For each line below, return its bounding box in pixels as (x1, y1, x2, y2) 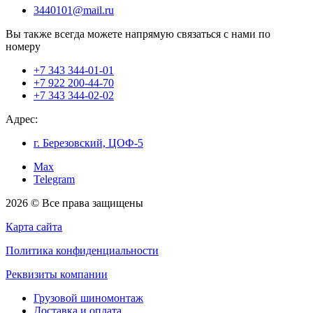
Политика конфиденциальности (6, 245, 159, 257)
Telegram (34, 173, 75, 186)
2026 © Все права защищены (6, 197, 143, 210)
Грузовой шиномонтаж (34, 292, 143, 305)
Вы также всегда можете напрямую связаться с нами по (6, 28, 270, 41)
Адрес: (6, 113, 38, 126)
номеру (6, 41, 41, 53)
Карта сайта (6, 221, 62, 233)
